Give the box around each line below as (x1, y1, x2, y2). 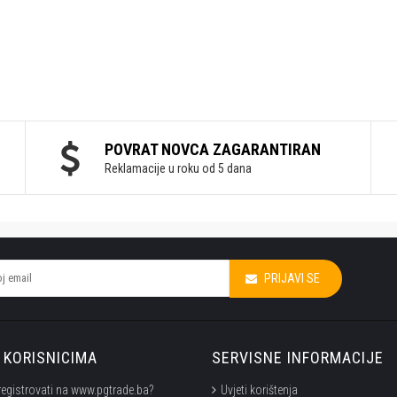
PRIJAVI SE (263, 271, 320, 285)
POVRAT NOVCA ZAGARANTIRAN (105, 140, 321, 159)
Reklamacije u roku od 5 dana (105, 161, 252, 175)
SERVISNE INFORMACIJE (212, 348, 384, 367)
